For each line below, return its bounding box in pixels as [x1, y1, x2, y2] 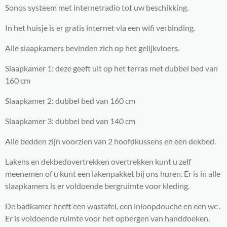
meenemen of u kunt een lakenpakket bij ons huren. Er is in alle [5, 168, 220, 178]
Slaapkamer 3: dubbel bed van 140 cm [5, 116, 135, 126]
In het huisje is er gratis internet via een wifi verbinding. [5, 22, 195, 32]
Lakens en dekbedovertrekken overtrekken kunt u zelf [5, 156, 191, 166]
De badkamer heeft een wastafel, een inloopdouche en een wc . [5, 201, 220, 211]
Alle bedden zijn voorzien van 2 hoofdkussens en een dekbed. [5, 136, 216, 146]
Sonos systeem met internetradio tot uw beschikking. [5, 2, 188, 12]
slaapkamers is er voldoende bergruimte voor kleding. [5, 180, 190, 191]
